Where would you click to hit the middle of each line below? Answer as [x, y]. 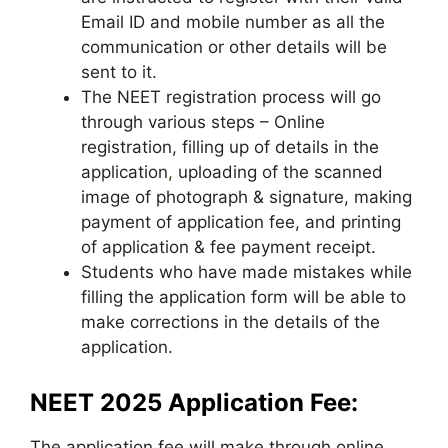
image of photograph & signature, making [246, 196]
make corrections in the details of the [230, 321]
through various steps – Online [203, 121]
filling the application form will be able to [243, 296]
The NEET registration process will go [231, 96]
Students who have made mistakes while [246, 271]
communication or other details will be [234, 46]
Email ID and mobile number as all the [233, 21]
